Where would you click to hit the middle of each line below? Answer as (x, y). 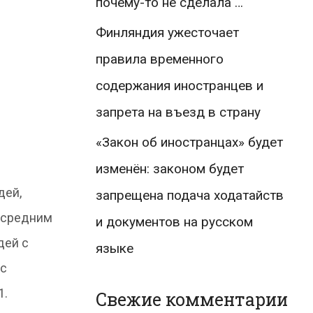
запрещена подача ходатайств (190, 195)
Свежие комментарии (192, 299)
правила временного (160, 59)
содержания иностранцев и (180, 85)
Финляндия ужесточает (167, 32)
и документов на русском (174, 221)
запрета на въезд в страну (178, 112)
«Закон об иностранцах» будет (189, 142)
